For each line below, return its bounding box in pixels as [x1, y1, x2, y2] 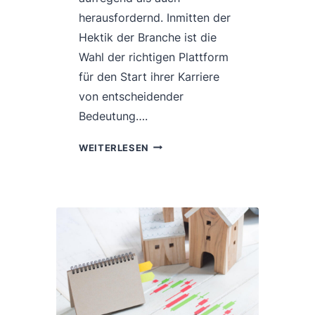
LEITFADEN [148, 155, 203, 166]
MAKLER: [148, 203, 193, 214]
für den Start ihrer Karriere [79, 69, 219, 84]
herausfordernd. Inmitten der [79, 10, 231, 25]
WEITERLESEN [79, 142, 150, 153]
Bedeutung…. [79, 108, 148, 123]
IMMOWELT [148, 268, 205, 279]
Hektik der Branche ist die [79, 30, 217, 44]
